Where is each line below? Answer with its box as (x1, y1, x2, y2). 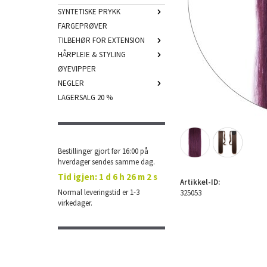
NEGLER (58, 78, 84, 88)
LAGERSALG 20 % (58, 92, 113, 103)
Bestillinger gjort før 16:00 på (58, 146, 148, 156)
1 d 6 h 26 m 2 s (99, 171, 157, 182)
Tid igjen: (58, 171, 97, 182)
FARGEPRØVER (58, 21, 107, 31)
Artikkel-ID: (180, 177, 220, 187)
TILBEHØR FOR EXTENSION (58, 35, 145, 45)
